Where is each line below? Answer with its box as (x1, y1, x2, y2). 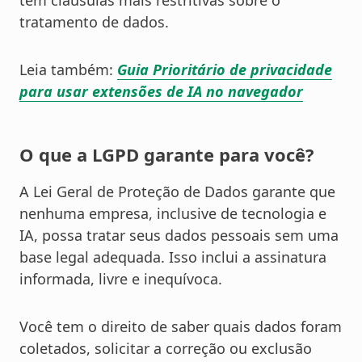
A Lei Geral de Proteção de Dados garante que (19, 182, 335, 202)
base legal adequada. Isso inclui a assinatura (19, 247, 326, 267)
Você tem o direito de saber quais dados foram (19, 317, 342, 337)
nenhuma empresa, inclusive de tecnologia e (19, 204, 326, 224)
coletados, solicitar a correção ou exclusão (19, 339, 312, 359)
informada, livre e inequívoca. (19, 269, 222, 289)
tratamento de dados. (19, 12, 169, 32)
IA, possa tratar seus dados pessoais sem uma (19, 225, 339, 246)
